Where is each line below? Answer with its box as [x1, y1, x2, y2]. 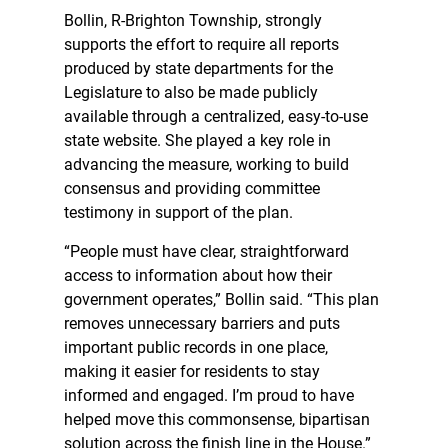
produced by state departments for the [64, 59, 333, 79]
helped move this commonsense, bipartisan [64, 410, 370, 430]
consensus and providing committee [64, 179, 320, 199]
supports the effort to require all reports [64, 35, 339, 55]
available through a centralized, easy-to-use [64, 107, 368, 127]
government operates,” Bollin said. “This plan [64, 290, 379, 310]
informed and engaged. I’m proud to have [64, 386, 354, 406]
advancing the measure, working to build [64, 155, 349, 175]
